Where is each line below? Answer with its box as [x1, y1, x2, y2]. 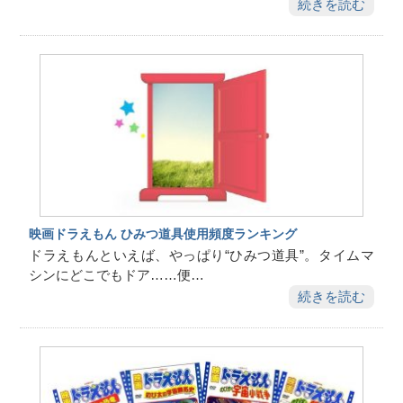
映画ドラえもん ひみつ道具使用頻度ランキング [29, 226, 298, 241]
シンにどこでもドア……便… [29, 268, 205, 283]
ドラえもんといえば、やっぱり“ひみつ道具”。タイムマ [29, 248, 374, 264]
